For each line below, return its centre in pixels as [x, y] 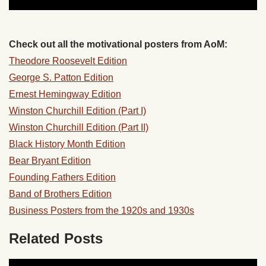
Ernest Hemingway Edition [65, 94]
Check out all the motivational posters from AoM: [119, 45]
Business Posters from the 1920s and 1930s [102, 211]
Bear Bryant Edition [50, 161]
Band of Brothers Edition [60, 194]
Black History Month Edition [67, 144]
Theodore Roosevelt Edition [68, 61]
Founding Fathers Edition [62, 178]
